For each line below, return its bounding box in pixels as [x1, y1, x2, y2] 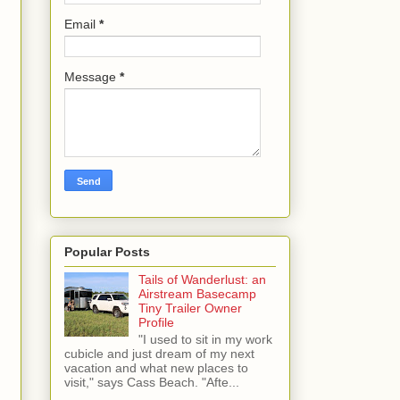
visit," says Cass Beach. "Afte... [64, 374, 239, 389]
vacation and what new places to [64, 360, 248, 375]
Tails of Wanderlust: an [137, 271, 266, 287]
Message [64, 70, 120, 85]
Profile [137, 314, 174, 329]
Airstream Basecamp [137, 286, 256, 301]
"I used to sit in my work [137, 331, 272, 346]
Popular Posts [64, 244, 150, 259]
